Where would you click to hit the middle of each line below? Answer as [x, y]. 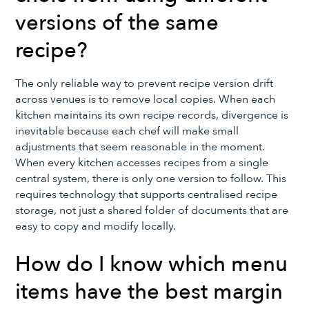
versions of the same [117, 23]
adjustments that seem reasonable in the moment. [140, 147]
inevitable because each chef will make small [127, 131]
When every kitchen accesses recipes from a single [142, 163]
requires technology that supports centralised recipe [147, 195]
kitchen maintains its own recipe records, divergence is [152, 116]
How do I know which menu [152, 264]
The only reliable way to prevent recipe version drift [144, 84]
